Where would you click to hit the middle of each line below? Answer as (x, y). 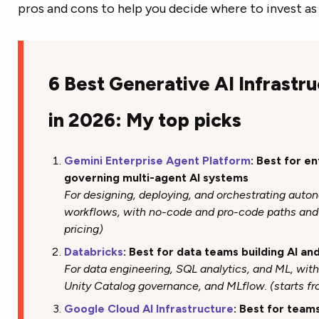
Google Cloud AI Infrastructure (149, 309)
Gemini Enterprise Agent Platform (158, 161)
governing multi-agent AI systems (158, 178)
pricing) (84, 229)
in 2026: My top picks (145, 120)
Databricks (94, 252)
